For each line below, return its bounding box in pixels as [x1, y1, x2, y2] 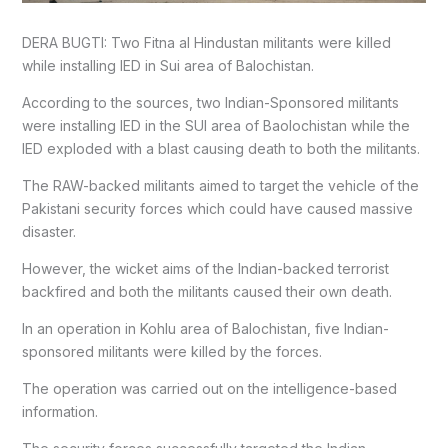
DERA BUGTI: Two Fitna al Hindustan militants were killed [21, 33, 391, 51]
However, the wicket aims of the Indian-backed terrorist [21, 259, 389, 277]
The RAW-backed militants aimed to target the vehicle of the [21, 176, 419, 194]
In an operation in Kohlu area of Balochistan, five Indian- [21, 319, 389, 337]
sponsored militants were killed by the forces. [21, 342, 322, 360]
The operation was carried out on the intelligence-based [21, 379, 397, 397]
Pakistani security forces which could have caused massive [21, 199, 413, 217]
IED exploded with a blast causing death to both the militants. [21, 139, 420, 157]
